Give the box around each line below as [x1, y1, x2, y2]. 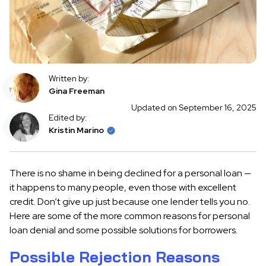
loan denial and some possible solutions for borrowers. [9, 224, 237, 236]
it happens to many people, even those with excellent [9, 181, 236, 194]
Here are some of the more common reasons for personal [9, 210, 250, 222]
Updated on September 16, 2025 [131, 102, 256, 113]
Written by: [49, 73, 90, 84]
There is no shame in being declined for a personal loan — [9, 167, 251, 179]
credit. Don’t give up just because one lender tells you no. [9, 195, 250, 208]
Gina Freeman [49, 85, 104, 96]
